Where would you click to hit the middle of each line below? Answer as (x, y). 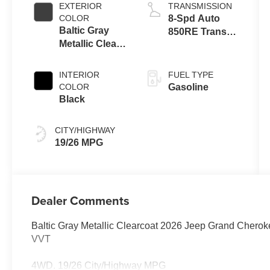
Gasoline (188, 87)
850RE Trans (197, 31)
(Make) (183, 45)
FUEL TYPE (190, 74)
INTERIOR (80, 74)
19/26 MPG (79, 142)
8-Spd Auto (194, 18)
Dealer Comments (81, 200)
